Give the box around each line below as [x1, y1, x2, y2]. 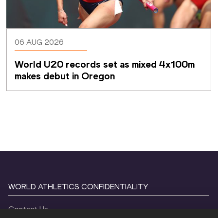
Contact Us [8, 204, 48, 214]
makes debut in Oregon [14, 70, 115, 82]
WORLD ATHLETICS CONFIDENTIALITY [8, 182, 148, 191]
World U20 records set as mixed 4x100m [14, 58, 195, 70]
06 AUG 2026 [14, 37, 64, 47]
